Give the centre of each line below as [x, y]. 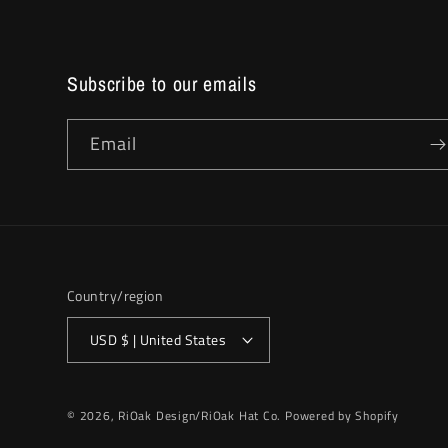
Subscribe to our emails [162, 83]
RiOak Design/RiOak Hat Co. [200, 416]
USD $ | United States [173, 339]
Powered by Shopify [341, 416]
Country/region [115, 295]
